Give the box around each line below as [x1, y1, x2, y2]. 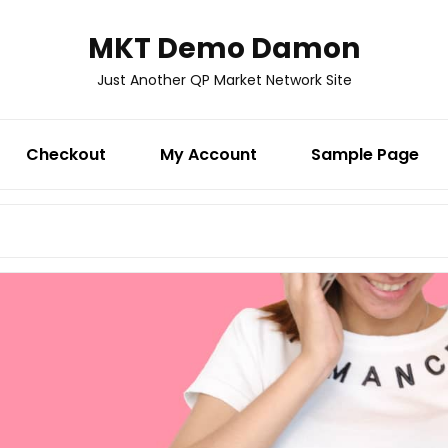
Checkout [25, 143, 106, 166]
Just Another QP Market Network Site [96, 70, 352, 90]
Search [223, 206, 286, 231]
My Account [159, 143, 257, 166]
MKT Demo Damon [88, 29, 360, 68]
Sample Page [310, 143, 419, 166]
